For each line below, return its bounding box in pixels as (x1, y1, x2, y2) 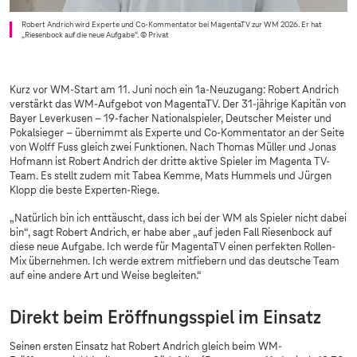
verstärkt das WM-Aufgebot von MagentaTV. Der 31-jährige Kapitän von (10, 99, 346, 111)
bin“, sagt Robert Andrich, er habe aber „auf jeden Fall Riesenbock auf (10, 227, 332, 239)
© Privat (140, 31, 169, 40)
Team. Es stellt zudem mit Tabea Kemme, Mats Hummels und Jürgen (10, 171, 331, 182)
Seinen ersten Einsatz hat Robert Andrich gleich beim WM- (10, 341, 282, 353)
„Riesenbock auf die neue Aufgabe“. (22, 31, 140, 40)
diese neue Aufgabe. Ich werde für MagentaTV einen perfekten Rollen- (10, 241, 335, 253)
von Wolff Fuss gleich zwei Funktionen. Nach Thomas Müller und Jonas (10, 142, 336, 154)
